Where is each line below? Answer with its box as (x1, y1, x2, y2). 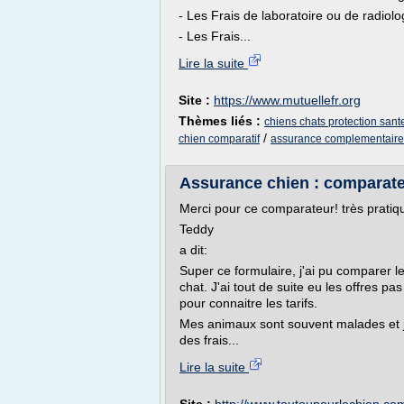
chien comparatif (179, 133, 260, 145)
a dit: (179, 243, 207, 257)
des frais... (179, 333, 239, 347)
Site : (179, 93, 214, 107)
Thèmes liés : (179, 114, 264, 128)
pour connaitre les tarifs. (179, 296, 317, 310)
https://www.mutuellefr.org (214, 93, 361, 107)
